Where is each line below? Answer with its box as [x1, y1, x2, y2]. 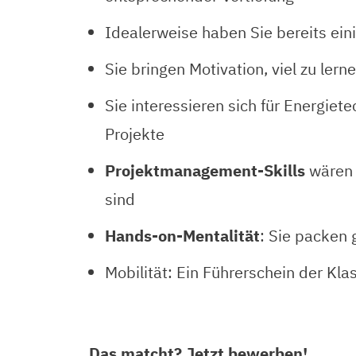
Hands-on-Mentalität [105, 225, 260, 246]
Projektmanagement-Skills [105, 160, 305, 181]
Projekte [105, 123, 164, 145]
